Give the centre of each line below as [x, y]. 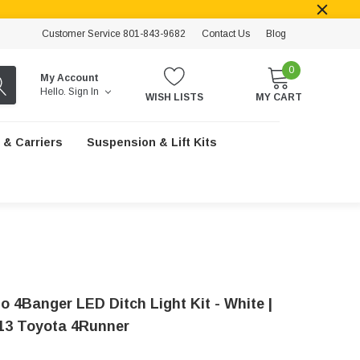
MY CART [279, 97]
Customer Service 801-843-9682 [114, 34]
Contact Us [226, 34]
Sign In [85, 92]
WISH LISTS [174, 97]
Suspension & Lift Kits [151, 142]
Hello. [53, 92]
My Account [70, 78]
